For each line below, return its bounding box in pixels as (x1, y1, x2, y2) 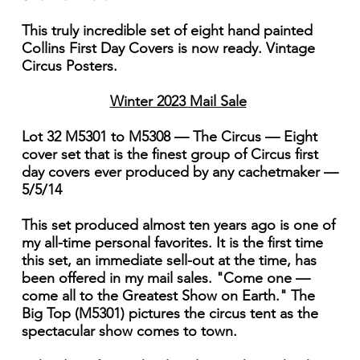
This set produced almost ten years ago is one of (21, 216, 335, 235)
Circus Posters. (21, 57, 117, 76)
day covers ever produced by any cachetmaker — (21, 163, 338, 182)
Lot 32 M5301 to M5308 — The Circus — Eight (21, 128, 317, 146)
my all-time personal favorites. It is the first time (21, 234, 323, 252)
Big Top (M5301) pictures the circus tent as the (21, 305, 318, 323)
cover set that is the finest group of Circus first (21, 145, 318, 164)
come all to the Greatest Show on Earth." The (21, 287, 315, 305)
